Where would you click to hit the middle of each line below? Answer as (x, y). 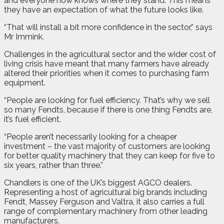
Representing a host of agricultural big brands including (105, 192)
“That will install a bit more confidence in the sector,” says (108, 27)
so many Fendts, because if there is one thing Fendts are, (108, 109)
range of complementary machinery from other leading (106, 211)
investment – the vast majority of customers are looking (107, 146)
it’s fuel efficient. (32, 119)
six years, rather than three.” (53, 165)
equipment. (25, 82)
